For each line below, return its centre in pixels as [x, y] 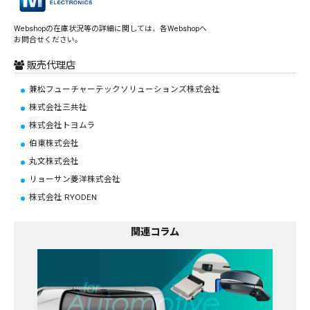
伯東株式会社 [54, 143]
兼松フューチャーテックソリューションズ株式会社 [125, 89]
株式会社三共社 [58, 107]
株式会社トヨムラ [62, 125]
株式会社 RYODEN [63, 197]
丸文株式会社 [54, 161]
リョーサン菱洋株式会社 [75, 179]
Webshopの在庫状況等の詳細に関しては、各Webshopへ [110, 28]
